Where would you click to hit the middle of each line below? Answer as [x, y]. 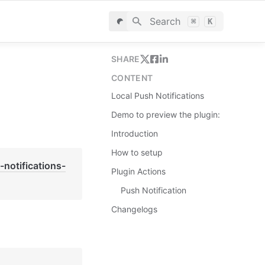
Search [165, 21]
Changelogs [134, 209]
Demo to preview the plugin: [166, 114]
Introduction [135, 133]
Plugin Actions [138, 171]
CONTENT [132, 78]
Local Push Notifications [158, 96]
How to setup [137, 152]
